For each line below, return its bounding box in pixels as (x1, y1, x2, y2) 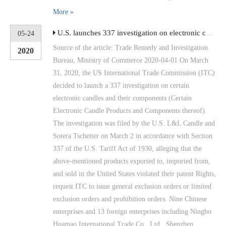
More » (53, 8, 74, 16)
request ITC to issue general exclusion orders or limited (53, 182, 211, 190)
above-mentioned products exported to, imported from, (53, 157, 210, 165)
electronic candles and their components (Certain (53, 94, 192, 102)
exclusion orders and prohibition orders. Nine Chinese (53, 195, 207, 203)
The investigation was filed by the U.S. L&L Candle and (53, 119, 215, 127)
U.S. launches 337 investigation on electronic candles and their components (58, 28, 206, 37)
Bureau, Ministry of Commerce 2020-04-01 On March (53, 56, 208, 64)
